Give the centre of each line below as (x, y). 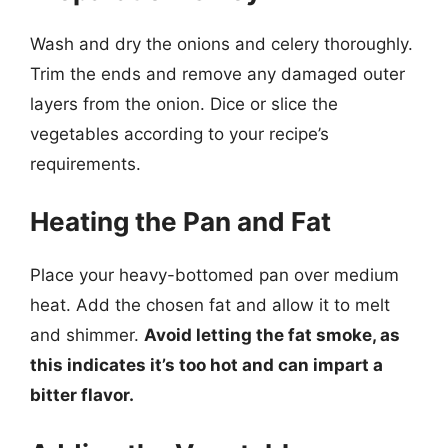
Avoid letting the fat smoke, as (272, 335)
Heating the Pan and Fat (180, 221)
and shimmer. (87, 335)
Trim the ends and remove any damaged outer (217, 73)
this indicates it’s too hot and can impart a (206, 365)
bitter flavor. (82, 395)
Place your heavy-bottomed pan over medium (214, 275)
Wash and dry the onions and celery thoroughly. (221, 43)
